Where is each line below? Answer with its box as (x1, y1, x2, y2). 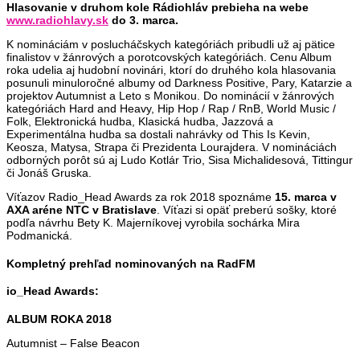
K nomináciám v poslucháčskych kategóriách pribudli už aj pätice (6, 37, 335, 51)
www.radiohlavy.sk (6, 13, 108, 27)
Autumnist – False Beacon (6, 336, 140, 350)
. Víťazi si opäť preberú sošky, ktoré (157, 202, 337, 216)
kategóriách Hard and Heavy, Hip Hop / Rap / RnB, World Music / (6, 101, 336, 115)
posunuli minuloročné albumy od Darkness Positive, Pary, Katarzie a (6, 76, 352, 89)
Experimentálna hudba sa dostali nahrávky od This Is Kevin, (6, 127, 310, 141)
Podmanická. (6, 228, 72, 242)
